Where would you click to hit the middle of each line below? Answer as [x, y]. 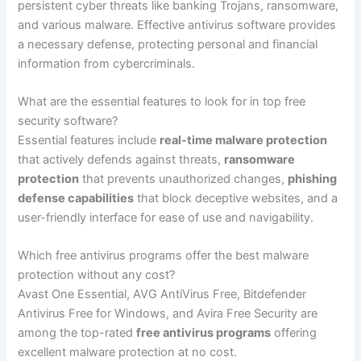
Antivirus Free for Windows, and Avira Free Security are [168, 314]
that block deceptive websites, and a [236, 199]
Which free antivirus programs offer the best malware [164, 256]
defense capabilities [76, 199]
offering [294, 333]
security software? [68, 121]
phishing [313, 179]
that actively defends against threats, [121, 160]
